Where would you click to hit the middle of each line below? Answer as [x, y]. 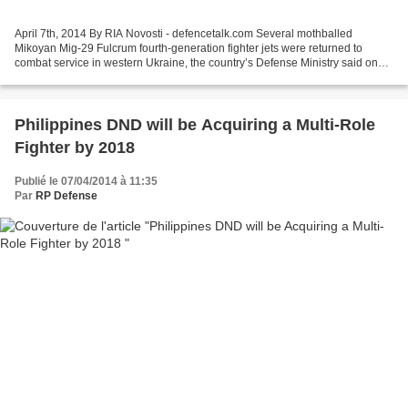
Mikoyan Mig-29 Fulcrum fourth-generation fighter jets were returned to [189, 49]
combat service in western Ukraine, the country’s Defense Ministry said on [196, 63]
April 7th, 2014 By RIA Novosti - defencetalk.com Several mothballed [184, 34]
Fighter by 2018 [75, 148]
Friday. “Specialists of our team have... [108, 78]
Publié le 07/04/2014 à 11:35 [86, 182]
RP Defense [66, 196]
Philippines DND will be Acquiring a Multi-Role [195, 125]
